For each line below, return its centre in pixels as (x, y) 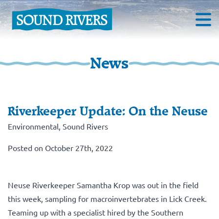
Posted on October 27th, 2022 (60, 147)
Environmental (33, 126)
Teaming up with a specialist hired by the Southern (96, 212)
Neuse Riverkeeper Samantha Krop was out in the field (103, 185)
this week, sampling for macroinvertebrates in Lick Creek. (107, 198)
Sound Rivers (85, 126)
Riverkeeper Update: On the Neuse (108, 111)
